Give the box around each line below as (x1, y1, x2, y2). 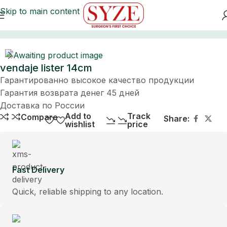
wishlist (65, 119, 95, 130)
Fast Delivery (12, 165, 64, 175)
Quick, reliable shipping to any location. (12, 186, 163, 197)
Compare (21, 111, 58, 122)
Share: (164, 113, 190, 124)
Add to (65, 111, 92, 122)
